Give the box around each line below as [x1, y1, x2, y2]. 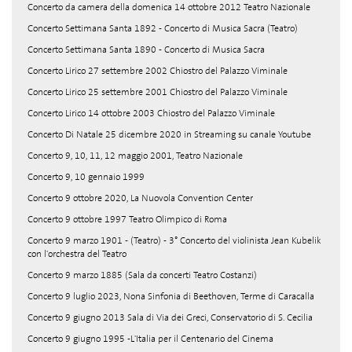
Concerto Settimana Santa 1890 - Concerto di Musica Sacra [27, 43, 265, 56]
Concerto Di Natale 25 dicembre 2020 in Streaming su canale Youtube [27, 128, 311, 141]
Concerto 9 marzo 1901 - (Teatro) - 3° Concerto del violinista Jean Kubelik [27, 234, 321, 247]
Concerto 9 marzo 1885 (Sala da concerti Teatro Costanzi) [27, 269, 257, 281]
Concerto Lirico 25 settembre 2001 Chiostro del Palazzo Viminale [27, 86, 288, 98]
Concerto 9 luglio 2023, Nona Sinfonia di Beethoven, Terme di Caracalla [27, 290, 314, 302]
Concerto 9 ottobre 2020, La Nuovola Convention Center [27, 192, 253, 204]
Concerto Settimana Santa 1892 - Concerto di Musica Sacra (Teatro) [27, 22, 298, 35]
